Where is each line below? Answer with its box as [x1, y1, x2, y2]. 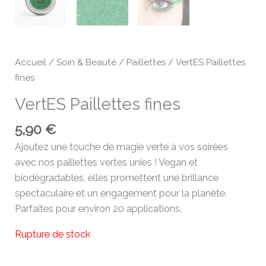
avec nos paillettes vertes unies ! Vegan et [15, 157, 198, 169]
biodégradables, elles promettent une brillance [15, 172, 219, 184]
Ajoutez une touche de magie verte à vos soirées [15, 141, 229, 153]
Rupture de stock [15, 228, 91, 240]
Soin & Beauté [56, 56, 117, 68]
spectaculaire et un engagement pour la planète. [15, 188, 227, 199]
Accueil [15, 56, 47, 68]
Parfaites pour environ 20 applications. [15, 203, 182, 215]
